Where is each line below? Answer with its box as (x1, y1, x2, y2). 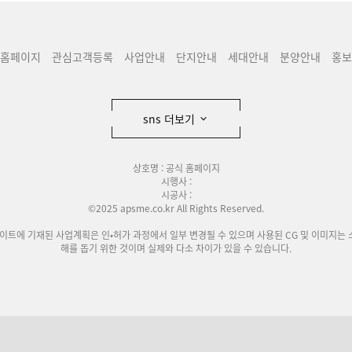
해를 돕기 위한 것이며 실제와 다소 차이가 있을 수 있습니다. (60, 241, 291, 255)
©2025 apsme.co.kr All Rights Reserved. (88, 201, 264, 215)
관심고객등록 (52, 49, 113, 64)
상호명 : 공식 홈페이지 (132, 161, 220, 175)
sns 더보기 (143, 111, 198, 126)
